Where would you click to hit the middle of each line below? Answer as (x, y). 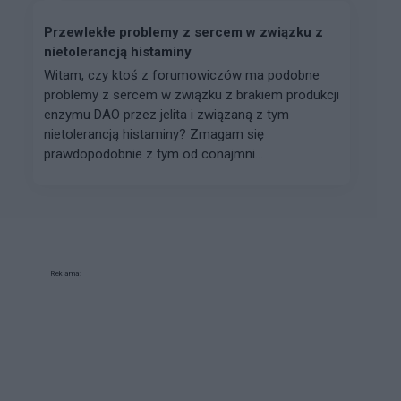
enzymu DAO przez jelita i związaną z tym (166, 114)
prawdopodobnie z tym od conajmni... (154, 154)
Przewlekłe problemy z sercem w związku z (183, 32)
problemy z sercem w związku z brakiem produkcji (192, 94)
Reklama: (66, 273)
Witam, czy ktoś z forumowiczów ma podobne (182, 75)
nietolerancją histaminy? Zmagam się (154, 134)
